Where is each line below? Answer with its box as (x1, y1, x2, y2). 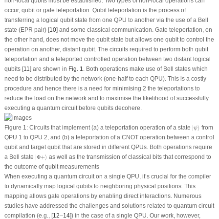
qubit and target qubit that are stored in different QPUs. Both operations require (4, 144, 212, 151)
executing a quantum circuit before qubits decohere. (4, 104, 142, 111)
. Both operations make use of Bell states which (83, 65, 208, 72)
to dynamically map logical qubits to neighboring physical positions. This (4, 183, 196, 190)
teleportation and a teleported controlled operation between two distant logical (4, 55, 211, 63)
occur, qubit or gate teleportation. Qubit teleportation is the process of (4, 6, 186, 14)
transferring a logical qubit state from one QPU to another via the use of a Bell (4, 16, 208, 23)
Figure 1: (4, 124, 28, 131)
